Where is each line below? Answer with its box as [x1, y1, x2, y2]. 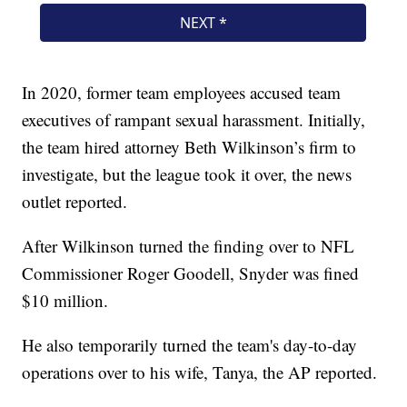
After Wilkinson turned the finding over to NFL [22, 234, 355, 258]
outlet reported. [22, 190, 128, 213]
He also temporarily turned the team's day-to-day [22, 333, 358, 357]
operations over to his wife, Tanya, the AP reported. [22, 361, 378, 384]
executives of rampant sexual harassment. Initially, [22, 108, 366, 132]
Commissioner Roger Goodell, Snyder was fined [22, 262, 360, 285]
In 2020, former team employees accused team [22, 81, 342, 104]
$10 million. [22, 289, 109, 313]
